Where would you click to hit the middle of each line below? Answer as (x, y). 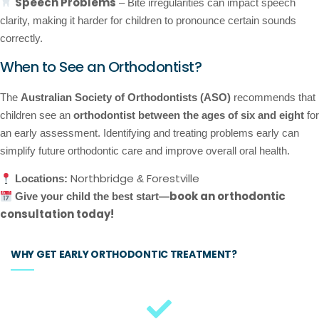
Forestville (173, 179)
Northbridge (103, 179)
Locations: (42, 179)
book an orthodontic (228, 197)
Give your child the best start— (93, 197)
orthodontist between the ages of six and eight (189, 115)
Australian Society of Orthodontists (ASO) (126, 97)
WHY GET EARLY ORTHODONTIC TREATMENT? (124, 254)
